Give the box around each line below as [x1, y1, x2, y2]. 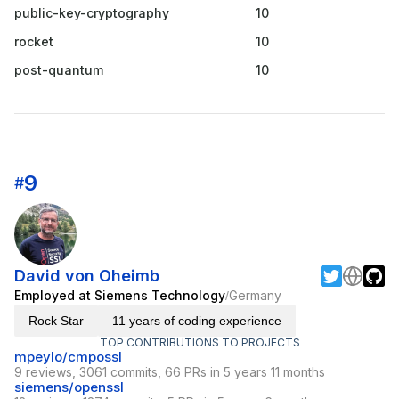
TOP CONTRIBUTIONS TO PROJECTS [99, 336, 300, 350]
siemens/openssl [14, 379, 124, 396]
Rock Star [28, 313, 84, 329]
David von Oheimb [14, 266, 159, 286]
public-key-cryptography [14, 5, 169, 21]
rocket [14, 34, 53, 50]
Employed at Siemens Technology [14, 288, 225, 304]
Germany [229, 288, 281, 304]
